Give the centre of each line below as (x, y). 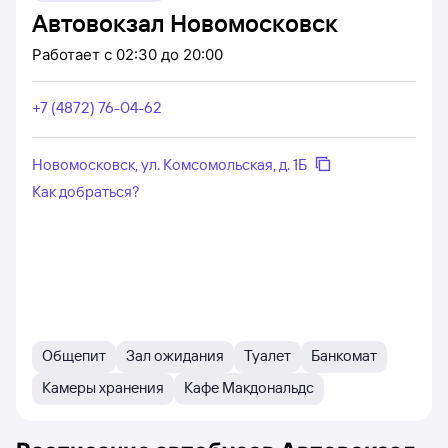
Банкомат (344, 355)
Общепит (74, 355)
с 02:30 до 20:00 (163, 54)
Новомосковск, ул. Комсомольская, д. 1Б (169, 164)
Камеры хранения (131, 387)
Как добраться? (86, 191)
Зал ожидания (175, 355)
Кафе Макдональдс (268, 387)
